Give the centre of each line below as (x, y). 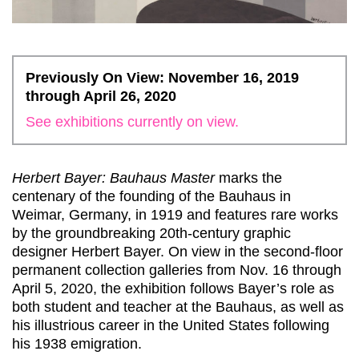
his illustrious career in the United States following (171, 325)
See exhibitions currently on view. (132, 121)
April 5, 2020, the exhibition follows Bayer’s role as (173, 288)
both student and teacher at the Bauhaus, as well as (178, 307)
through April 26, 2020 (101, 96)
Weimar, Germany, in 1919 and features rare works (175, 214)
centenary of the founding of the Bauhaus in (151, 196)
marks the (248, 177)
